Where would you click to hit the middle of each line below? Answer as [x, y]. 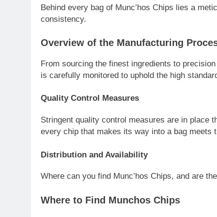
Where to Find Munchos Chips [110, 200]
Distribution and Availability [94, 155]
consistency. [63, 19]
